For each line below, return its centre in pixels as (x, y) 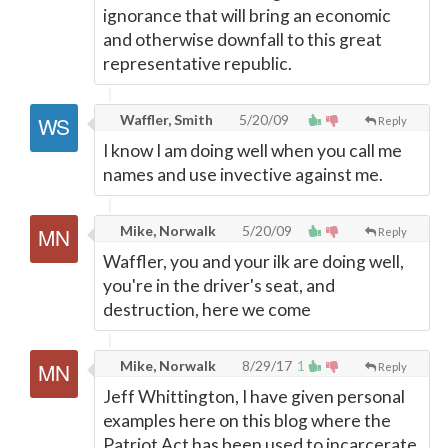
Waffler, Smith (165, 119)
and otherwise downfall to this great (242, 39)
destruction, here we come (207, 309)
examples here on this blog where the (247, 420)
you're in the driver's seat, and (219, 285)
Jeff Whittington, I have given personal (254, 396)
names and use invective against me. (243, 174)
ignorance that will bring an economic (247, 15)
